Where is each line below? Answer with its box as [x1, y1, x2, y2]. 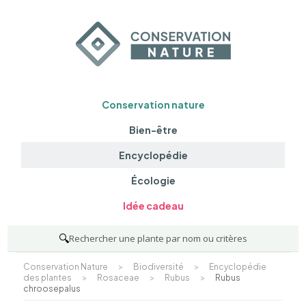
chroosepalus [23, 283, 81, 294]
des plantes [23, 272, 72, 283]
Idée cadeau [122, 199, 184, 212]
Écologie [130, 174, 176, 187]
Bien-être [128, 123, 178, 136]
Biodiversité [133, 261, 184, 272]
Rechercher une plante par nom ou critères [69, 232, 247, 245]
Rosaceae [96, 272, 139, 283]
